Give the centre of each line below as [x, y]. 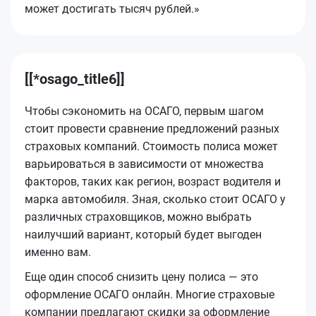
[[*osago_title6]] [75, 79]
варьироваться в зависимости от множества [144, 164]
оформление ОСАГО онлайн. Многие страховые [150, 294]
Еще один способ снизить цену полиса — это [141, 276]
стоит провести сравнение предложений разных [152, 128]
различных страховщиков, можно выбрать [138, 217]
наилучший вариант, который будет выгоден [143, 234]
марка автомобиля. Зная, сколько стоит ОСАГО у [155, 199]
